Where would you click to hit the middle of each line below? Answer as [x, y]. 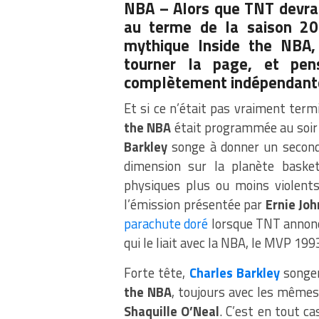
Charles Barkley [235, 272]
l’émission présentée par [195, 204]
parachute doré [166, 223]
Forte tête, [157, 272]
